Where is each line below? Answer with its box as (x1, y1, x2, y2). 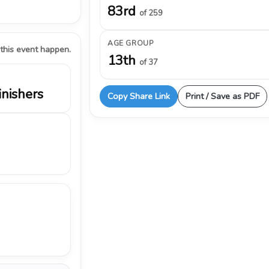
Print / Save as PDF (186, 90, 259, 102)
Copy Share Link (107, 90, 170, 102)
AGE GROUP (107, 38, 154, 48)
